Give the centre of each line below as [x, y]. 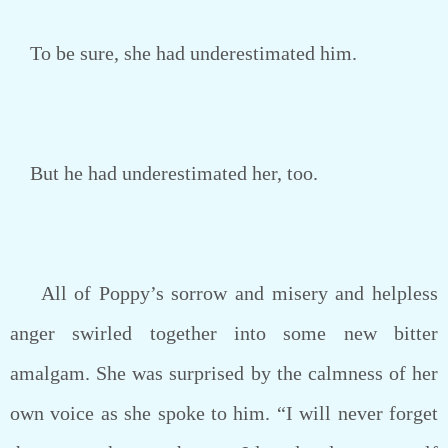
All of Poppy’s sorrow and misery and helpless [224, 293]
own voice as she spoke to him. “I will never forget [224, 413]
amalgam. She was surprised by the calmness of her [224, 373]
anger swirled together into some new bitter [224, 333]
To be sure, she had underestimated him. [183, 53]
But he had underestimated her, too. [164, 173]
